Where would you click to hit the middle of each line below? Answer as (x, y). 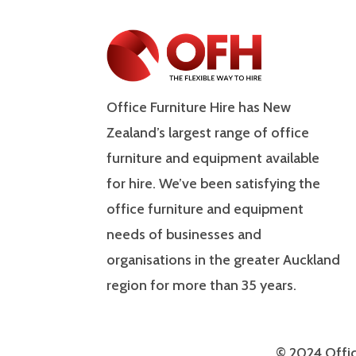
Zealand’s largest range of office (208, 133)
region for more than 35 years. (202, 286)
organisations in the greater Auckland (224, 260)
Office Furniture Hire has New (199, 108)
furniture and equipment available (213, 159)
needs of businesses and (184, 235)
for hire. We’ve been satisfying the (214, 184)
